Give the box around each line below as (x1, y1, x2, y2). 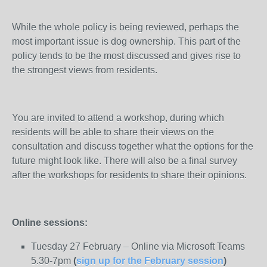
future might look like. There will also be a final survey (12, 156, 237, 166)
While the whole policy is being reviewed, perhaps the (12, 22, 239, 32)
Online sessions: (12, 218, 88, 228)
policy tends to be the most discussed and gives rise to (12, 51, 241, 61)
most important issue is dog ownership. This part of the (12, 36, 241, 46)
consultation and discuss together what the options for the (12, 141, 253, 151)
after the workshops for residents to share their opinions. (12, 170, 247, 180)
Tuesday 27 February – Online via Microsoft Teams (31, 241, 245, 252)
